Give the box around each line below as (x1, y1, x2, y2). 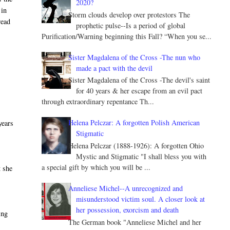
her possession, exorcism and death (76, 205, 179, 215)
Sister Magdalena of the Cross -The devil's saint (68, 75, 210, 85)
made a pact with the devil (76, 63, 153, 73)
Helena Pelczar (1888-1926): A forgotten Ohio (68, 141, 204, 151)
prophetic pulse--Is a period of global (76, 20, 186, 30)
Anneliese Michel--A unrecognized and (68, 183, 183, 194)
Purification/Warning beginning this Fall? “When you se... (41, 31, 212, 41)
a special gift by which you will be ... (41, 162, 150, 172)
